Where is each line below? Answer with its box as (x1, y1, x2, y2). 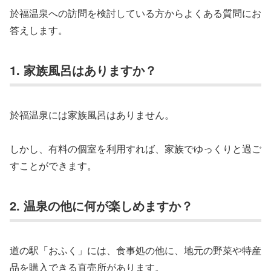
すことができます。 (10, 158, 97, 173)
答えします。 (10, 23, 68, 38)
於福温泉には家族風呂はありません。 (10, 107, 174, 122)
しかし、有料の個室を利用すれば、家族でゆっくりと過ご (10, 142, 261, 156)
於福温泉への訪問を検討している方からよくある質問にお (10, 6, 261, 21)
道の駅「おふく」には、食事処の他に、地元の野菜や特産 (10, 243, 261, 257)
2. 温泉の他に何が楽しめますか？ (10, 197, 193, 215)
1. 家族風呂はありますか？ (10, 61, 157, 79)
